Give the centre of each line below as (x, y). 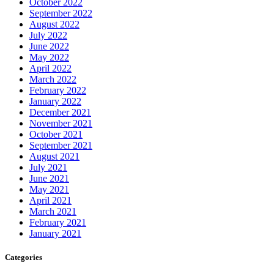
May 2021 (49, 189)
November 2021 (61, 123)
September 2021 (61, 145)
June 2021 (49, 178)
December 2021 (60, 112)
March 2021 (53, 211)
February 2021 (58, 222)
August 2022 (54, 24)
